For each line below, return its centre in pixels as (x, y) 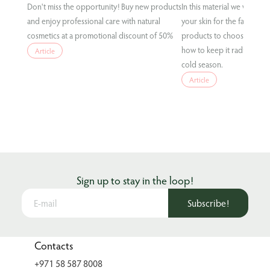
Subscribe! (208, 203)
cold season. (202, 64)
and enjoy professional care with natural (93, 21)
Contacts (53, 245)
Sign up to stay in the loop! (135, 180)
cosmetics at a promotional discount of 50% (100, 36)
